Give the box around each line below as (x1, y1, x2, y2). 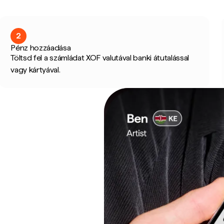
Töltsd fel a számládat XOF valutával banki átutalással (10, 53, 189, 62)
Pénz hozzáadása (10, 43, 71, 52)
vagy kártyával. (10, 65, 60, 74)
